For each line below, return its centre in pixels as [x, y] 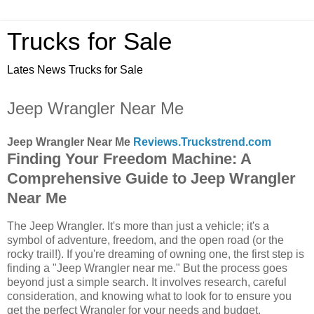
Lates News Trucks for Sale [75, 70]
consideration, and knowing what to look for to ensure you [149, 296]
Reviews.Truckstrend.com [202, 142]
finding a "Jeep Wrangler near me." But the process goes [147, 268]
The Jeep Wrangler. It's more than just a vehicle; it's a [138, 226]
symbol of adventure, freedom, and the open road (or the [145, 240]
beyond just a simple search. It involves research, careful [147, 282]
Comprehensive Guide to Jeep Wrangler [151, 178]
